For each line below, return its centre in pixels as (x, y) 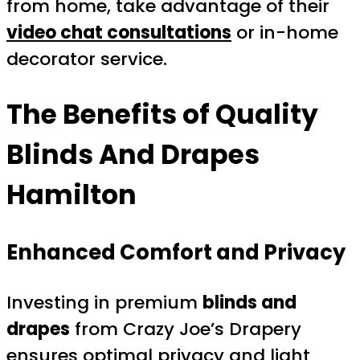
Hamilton (72, 194)
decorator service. (87, 59)
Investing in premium (104, 302)
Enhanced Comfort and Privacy (176, 253)
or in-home (285, 33)
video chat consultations (119, 33)
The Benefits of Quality (162, 114)
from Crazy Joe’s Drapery (186, 329)
